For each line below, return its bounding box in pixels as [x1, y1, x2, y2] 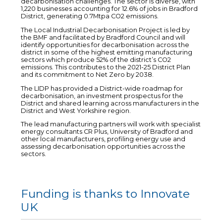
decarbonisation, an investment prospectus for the [21, 92, 183, 100]
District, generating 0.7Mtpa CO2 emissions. [21, 12, 159, 20]
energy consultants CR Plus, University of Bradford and [21, 128, 193, 136]
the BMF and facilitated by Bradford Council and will [21, 33, 185, 41]
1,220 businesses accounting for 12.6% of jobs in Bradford [21, 5, 198, 13]
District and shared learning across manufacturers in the [21, 99, 199, 107]
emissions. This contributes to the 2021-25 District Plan [21, 63, 190, 71]
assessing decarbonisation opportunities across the [21, 143, 185, 151]
